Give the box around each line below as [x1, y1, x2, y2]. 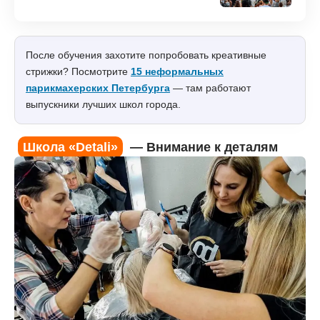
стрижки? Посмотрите [26, 65, 131, 77]
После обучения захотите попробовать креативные [26, 49, 266, 61]
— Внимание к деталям [126, 139, 278, 154]
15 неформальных [131, 65, 224, 77]
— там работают [170, 81, 251, 94]
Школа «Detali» [23, 139, 118, 154]
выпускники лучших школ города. [26, 98, 181, 110]
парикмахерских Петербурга [26, 81, 170, 94]
